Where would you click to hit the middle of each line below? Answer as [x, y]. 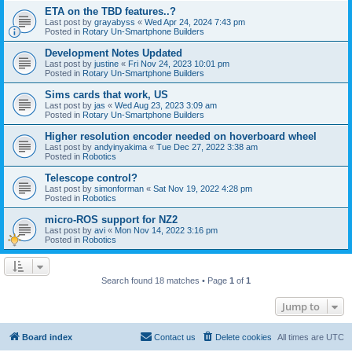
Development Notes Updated [114, 53]
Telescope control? [91, 178]
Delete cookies [244, 337]
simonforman [119, 188]
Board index [47, 337]
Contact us [175, 337]
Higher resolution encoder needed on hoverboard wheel [181, 136]
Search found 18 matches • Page [165, 280]
